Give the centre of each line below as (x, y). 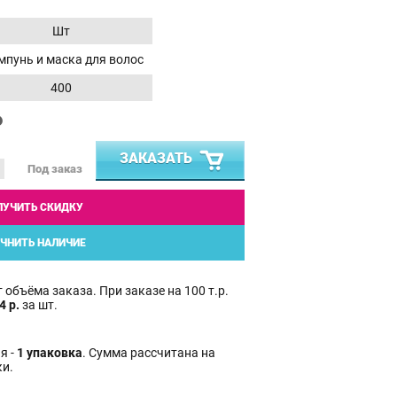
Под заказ (55, 169)
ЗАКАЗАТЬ (156, 158)
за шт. (39, 304)
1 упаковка (50, 352)
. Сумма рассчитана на (149, 352)
